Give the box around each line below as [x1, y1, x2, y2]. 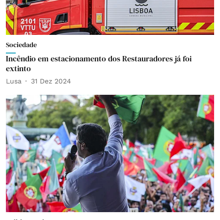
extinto [6, 63, 31, 74]
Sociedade [6, 40, 37, 50]
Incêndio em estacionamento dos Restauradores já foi [6, 53, 192, 64]
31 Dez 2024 [31, 77, 71, 85]
